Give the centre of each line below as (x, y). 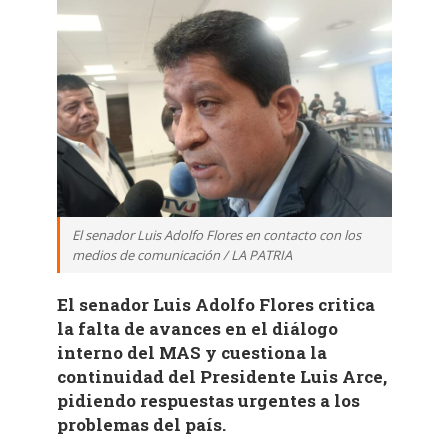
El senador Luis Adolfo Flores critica (215, 305)
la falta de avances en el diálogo (197, 329)
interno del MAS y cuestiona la (191, 353)
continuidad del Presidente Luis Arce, (221, 377)
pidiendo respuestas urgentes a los (208, 401)
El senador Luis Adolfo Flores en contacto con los (216, 235)
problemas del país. (141, 425)
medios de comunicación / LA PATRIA (181, 255)
